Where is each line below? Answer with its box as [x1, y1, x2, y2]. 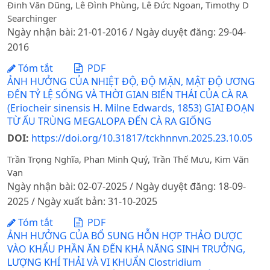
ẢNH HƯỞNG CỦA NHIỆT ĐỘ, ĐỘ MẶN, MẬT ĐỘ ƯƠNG [7, 75, 255, 89]
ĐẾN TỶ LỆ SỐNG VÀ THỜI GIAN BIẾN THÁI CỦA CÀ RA [7, 88, 248, 102]
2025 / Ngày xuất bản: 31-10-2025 [7, 194, 157, 208]
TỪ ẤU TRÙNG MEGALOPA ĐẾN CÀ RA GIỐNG [7, 115, 212, 128]
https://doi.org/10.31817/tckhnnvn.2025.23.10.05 [31, 131, 253, 145]
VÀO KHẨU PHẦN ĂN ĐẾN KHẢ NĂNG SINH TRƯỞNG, [7, 242, 245, 256]
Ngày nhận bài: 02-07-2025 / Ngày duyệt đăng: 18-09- [7, 179, 246, 193]
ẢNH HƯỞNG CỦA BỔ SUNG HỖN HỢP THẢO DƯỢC [7, 229, 242, 243]
